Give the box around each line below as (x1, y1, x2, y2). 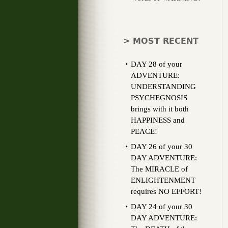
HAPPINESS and (131, 116, 185, 124)
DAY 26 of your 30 (131, 142, 192, 151)
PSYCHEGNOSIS (131, 94, 187, 102)
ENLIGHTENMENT (131, 176, 195, 184)
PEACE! (131, 127, 157, 135)
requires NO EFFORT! (131, 187, 202, 195)
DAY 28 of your (131, 60, 182, 68)
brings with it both (131, 105, 189, 113)
